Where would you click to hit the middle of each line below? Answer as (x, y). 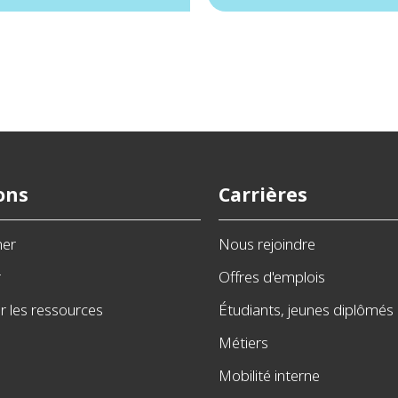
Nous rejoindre (267, 244)
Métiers (243, 342)
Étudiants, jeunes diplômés (306, 310)
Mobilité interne (269, 375)
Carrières (263, 194)
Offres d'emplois (272, 277)
